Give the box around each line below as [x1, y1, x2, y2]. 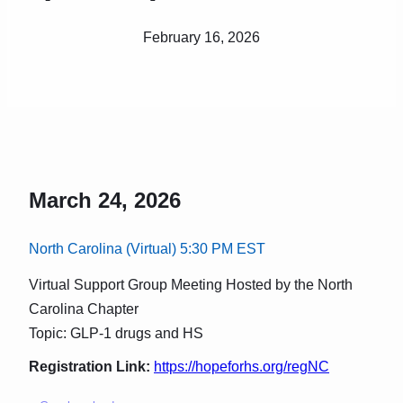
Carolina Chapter [29, 301, 139, 318]
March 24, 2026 [29, 188, 181, 213]
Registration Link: [29, 359, 154, 375]
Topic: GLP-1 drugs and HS [29, 326, 203, 342]
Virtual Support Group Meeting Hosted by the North [29, 277, 353, 293]
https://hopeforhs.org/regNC [154, 359, 329, 375]
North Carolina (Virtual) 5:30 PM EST [29, 241, 265, 257]
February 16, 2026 [143, 30, 260, 46]
